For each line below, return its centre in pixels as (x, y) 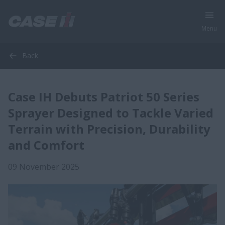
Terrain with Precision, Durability (109, 129)
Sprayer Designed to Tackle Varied (111, 113)
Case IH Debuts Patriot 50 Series (104, 97)
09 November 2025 (44, 167)
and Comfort (46, 145)
